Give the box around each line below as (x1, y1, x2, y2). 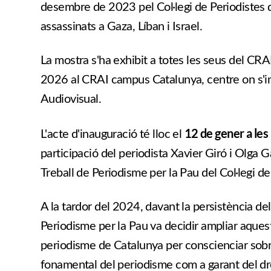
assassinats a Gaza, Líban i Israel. (41, 20, 203, 33)
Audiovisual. (41, 93, 102, 105)
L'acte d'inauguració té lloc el (41, 128, 184, 140)
